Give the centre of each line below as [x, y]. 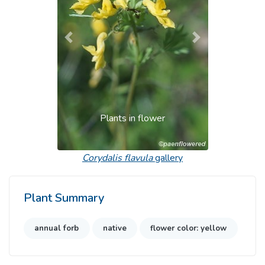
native [114, 228]
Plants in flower [132, 119]
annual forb [57, 228]
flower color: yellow [189, 228]
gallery [168, 158]
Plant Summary [64, 198]
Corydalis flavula [117, 158]
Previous [86, 44]
